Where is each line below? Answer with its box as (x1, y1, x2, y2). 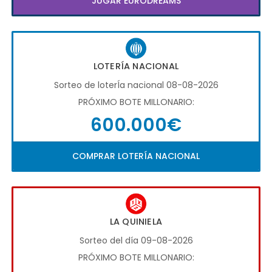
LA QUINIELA (109, 216, 163, 228)
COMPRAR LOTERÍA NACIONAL (72, 150, 200, 163)
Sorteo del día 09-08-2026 (79, 234, 193, 247)
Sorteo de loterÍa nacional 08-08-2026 (53, 79, 219, 92)
